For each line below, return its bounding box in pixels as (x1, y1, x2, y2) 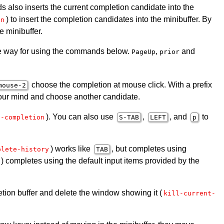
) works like (50, 144, 92, 153)
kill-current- (163, 189, 215, 197)
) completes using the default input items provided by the (1, 156, 199, 165)
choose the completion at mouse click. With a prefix (29, 80, 212, 89)
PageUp (131, 47, 155, 55)
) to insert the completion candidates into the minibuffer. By (6, 14, 211, 23)
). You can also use (46, 112, 115, 121)
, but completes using (111, 144, 186, 153)
